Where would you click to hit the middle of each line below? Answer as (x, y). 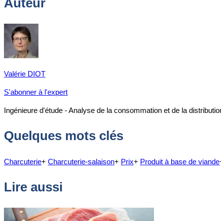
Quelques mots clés (64, 136)
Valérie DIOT (25, 74)
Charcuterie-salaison (81, 161)
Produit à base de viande (180, 161)
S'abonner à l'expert (36, 92)
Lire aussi (33, 187)
